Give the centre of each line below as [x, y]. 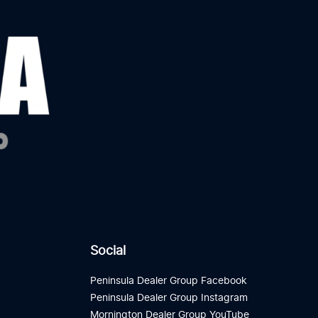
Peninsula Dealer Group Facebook [169, 281]
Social [108, 252]
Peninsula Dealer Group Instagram [169, 298]
